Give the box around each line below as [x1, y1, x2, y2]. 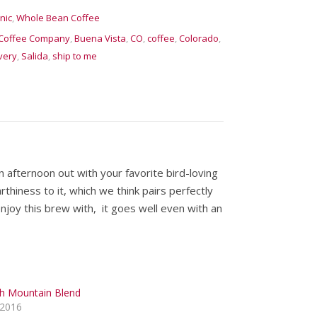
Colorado [178, 32, 219, 45]
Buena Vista [74, 32, 126, 45]
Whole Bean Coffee [16, 11, 100, 24]
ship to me [52, 50, 97, 62]
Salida [21, 50, 48, 62]
